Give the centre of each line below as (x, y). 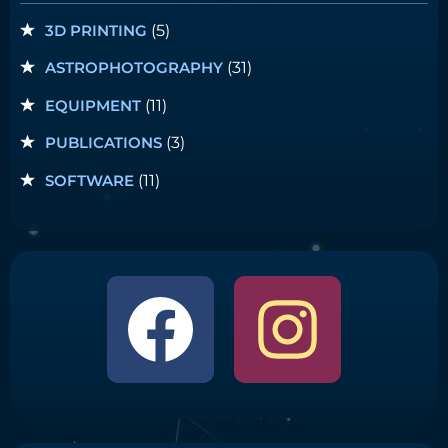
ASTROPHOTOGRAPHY (134, 68)
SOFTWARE (89, 180)
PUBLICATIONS (103, 143)
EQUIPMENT (93, 105)
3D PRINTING (96, 30)
